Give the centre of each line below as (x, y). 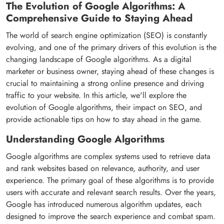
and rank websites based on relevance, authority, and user (103, 168)
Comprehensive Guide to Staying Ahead (99, 18)
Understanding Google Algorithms (85, 139)
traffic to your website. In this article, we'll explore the (96, 95)
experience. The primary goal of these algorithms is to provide (110, 180)
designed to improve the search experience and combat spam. (111, 216)
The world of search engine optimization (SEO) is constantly (106, 35)
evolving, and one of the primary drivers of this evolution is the (111, 47)
